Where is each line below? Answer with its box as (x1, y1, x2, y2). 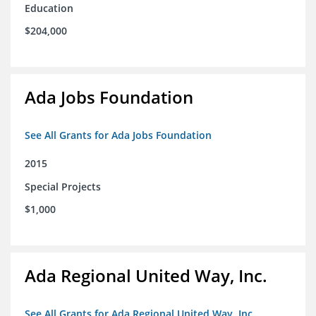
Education (25, 1, 73, 16)
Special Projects (25, 180, 101, 194)
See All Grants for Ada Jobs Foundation (25, 128, 212, 142)
